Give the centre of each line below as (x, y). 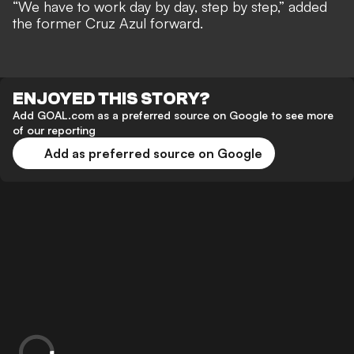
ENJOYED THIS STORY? (111, 99)
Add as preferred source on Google (153, 154)
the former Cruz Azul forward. (110, 23)
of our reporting (54, 130)
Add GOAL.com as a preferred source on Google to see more (173, 115)
